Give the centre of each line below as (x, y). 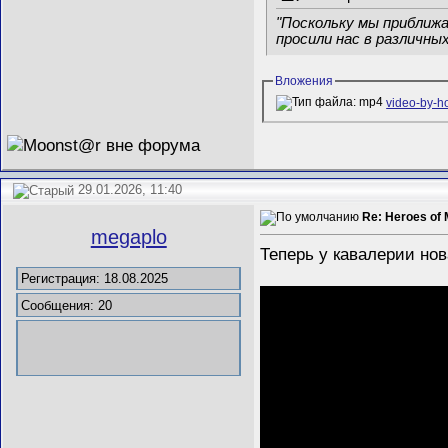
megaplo (128, 237)
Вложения (304, 80)
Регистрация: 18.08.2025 (95, 278)
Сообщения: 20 (67, 305)
